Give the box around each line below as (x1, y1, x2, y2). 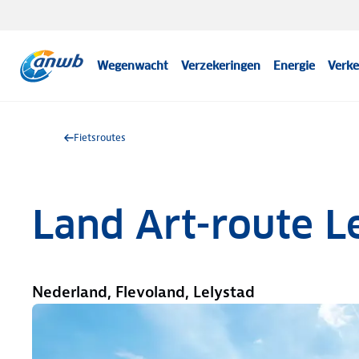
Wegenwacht (97, 58, 169, 73)
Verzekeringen (181, 58, 261, 73)
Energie (273, 58, 316, 73)
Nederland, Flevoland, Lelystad (32, 282, 255, 302)
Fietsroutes (74, 131, 126, 144)
